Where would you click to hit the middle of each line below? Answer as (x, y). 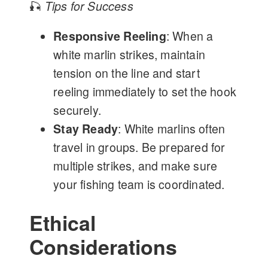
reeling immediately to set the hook (145, 92)
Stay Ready (86, 129)
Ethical (63, 223)
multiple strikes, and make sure (135, 166)
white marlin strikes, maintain (130, 55)
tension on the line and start (127, 73)
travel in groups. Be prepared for (139, 147)
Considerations (103, 247)
